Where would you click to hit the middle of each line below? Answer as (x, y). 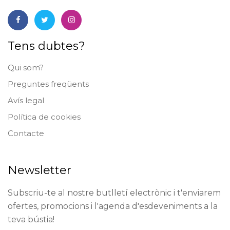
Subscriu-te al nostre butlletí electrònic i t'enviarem (114, 193)
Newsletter (40, 170)
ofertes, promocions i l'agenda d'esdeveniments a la (113, 206)
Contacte (26, 133)
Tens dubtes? (46, 46)
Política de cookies (44, 117)
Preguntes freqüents (48, 84)
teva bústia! (31, 220)
